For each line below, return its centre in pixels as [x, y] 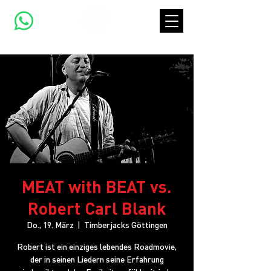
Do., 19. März [50, 224]
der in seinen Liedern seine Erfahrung [97, 259]
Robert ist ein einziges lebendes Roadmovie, [97, 246]
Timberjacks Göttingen [126, 224]
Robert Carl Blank [97, 208]
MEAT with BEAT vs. [97, 186]
